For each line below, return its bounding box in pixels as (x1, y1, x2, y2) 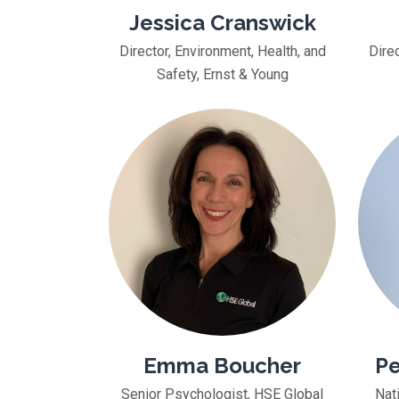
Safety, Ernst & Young (156, 66, 289, 83)
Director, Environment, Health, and (118, 43, 326, 60)
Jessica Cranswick (128, 10, 316, 36)
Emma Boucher (143, 353, 301, 379)
